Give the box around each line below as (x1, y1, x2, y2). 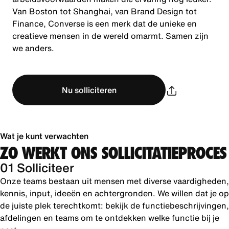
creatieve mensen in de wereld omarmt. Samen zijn (12, 30, 209, 42)
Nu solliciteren (61, 84, 117, 96)
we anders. (12, 42, 54, 54)
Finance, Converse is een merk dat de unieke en (12, 17, 197, 30)
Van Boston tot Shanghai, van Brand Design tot (12, 5, 197, 17)
